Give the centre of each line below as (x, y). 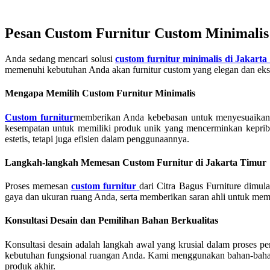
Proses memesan (38, 186)
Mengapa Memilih (43, 93)
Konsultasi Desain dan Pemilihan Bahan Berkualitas (111, 221)
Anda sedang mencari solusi (60, 59)
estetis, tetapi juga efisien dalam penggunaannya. (97, 139)
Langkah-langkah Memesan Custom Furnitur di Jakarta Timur (136, 162)
